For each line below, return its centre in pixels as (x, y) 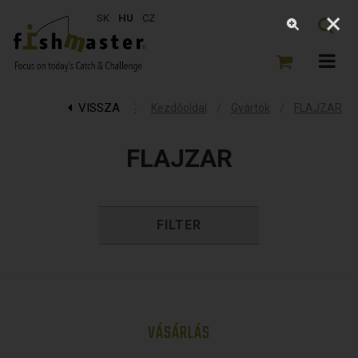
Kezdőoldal (179, 107)
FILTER (179, 225)
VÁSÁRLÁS (179, 333)
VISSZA (99, 107)
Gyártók (251, 107)
